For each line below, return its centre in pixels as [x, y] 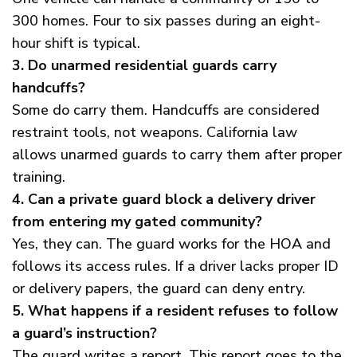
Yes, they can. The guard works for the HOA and [171, 244]
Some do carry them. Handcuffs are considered [166, 110]
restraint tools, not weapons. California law [155, 133]
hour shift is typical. [76, 43]
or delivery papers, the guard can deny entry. [159, 289]
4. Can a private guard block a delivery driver [164, 200]
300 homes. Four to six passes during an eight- [166, 21]
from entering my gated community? [137, 222]
